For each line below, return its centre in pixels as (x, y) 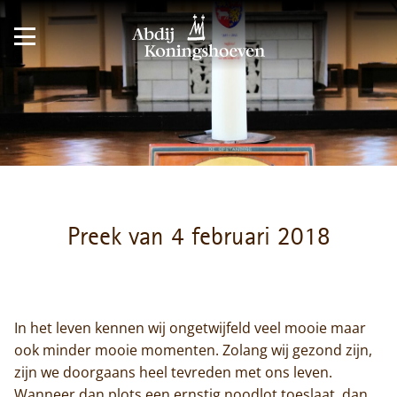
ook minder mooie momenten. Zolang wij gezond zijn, (193, 350)
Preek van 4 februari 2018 (198, 237)
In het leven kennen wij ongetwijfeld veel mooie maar (190, 327)
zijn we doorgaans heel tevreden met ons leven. (173, 372)
